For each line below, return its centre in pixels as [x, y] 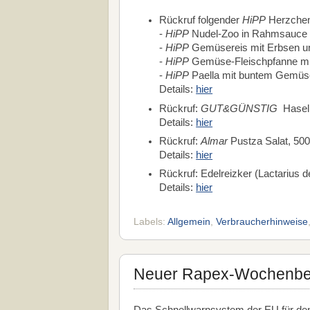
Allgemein [189, 221]
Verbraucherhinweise [262, 221]
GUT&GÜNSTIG [239, 108]
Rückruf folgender [201, 20]
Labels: [151, 221]
